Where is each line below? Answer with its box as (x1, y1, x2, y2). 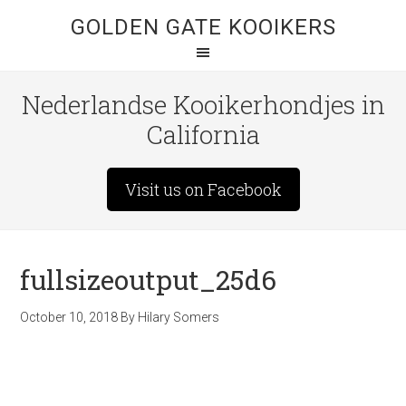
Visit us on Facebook (124, 179, 282, 200)
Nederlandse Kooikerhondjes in (21, 88, 385, 121)
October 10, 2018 (20, 310, 119, 324)
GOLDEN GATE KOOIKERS (70, 14, 336, 40)
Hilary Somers (138, 310, 220, 324)
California (146, 118, 260, 151)
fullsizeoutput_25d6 (20, 262, 277, 297)
